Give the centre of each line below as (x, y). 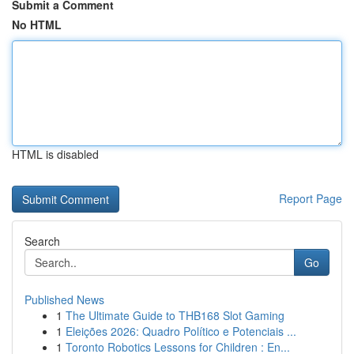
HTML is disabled (55, 154)
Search (42, 241)
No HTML (37, 24)
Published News (64, 299)
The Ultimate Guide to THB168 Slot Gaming (175, 315)
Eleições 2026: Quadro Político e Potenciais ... (181, 331)
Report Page (311, 198)
